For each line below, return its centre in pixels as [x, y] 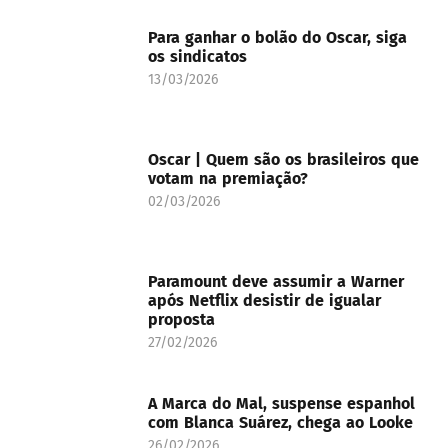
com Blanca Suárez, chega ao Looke [285, 423]
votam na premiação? [228, 179]
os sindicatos [197, 57]
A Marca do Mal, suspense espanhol [281, 404]
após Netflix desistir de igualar [264, 301]
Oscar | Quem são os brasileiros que [283, 160]
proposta [184, 320]
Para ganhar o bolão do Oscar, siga [277, 38]
